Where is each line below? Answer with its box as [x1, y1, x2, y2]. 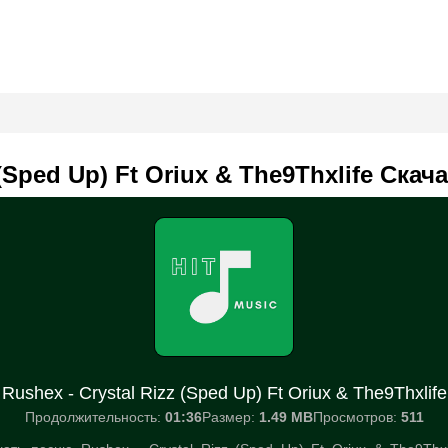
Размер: [201, 409, 259, 425]
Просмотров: [312, 409, 401, 425]
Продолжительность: [24, 409, 165, 425]
